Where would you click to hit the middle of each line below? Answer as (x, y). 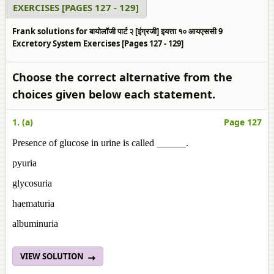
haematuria (33, 203)
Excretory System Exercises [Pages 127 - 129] (98, 43)
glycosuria (32, 183)
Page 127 (243, 122)
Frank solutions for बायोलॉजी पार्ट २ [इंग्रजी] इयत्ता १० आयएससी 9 (117, 31)
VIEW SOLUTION (53, 256)
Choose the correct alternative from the (122, 77)
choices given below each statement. (114, 94)
